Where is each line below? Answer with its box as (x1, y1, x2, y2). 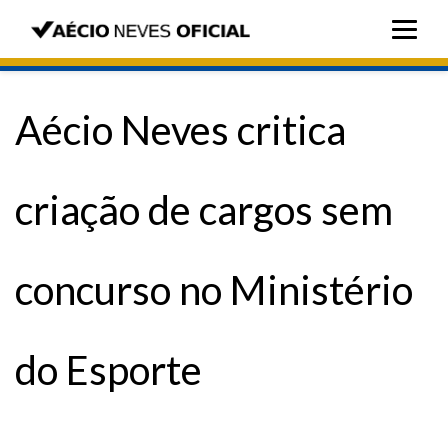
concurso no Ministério (15, 266, 413, 314)
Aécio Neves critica (15, 106, 346, 154)
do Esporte (15, 346, 202, 394)
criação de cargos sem (15, 186, 393, 234)
